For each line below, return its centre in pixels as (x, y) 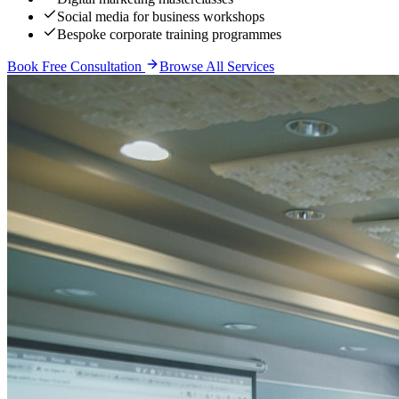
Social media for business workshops (161, 16)
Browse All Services (217, 66)
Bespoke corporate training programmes (169, 34)
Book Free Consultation (76, 66)
